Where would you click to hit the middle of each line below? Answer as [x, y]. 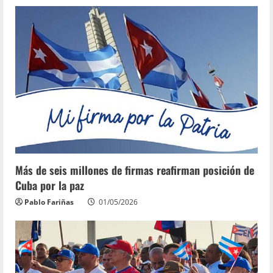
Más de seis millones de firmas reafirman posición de [135, 170]
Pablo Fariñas [49, 202]
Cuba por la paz [50, 185]
